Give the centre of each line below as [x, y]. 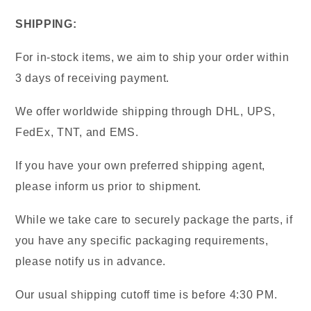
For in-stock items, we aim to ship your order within [152, 58]
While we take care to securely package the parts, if [154, 220]
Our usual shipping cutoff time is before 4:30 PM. [146, 295]
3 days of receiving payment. [93, 78]
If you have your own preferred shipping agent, [141, 166]
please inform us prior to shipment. [109, 187]
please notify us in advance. [91, 262]
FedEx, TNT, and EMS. [77, 133]
